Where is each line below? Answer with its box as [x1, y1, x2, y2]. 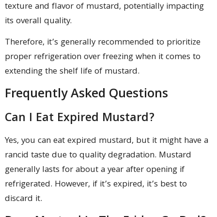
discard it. [5, 192, 42, 207]
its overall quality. [5, 14, 72, 29]
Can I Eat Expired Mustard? [5, 109, 155, 129]
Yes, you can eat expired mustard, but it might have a [5, 134, 208, 149]
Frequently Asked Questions [5, 84, 168, 106]
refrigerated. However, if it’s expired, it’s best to [5, 178, 187, 192]
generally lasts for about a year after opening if [5, 163, 185, 178]
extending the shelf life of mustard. [5, 65, 139, 79]
